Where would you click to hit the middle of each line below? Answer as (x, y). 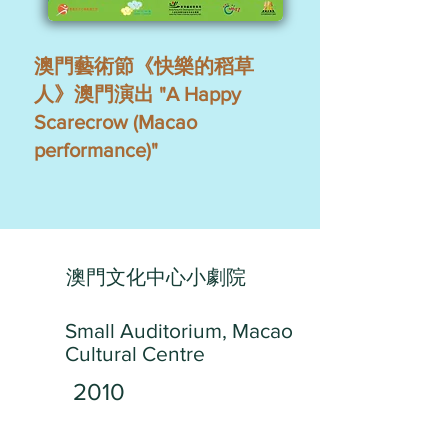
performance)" (96, 150)
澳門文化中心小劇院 (156, 277)
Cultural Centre (135, 353)
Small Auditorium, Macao (179, 330)
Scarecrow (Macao (115, 122)
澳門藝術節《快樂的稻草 (144, 66)
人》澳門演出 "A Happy (137, 94)
